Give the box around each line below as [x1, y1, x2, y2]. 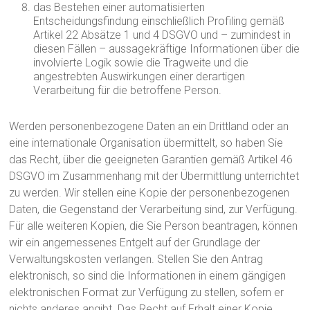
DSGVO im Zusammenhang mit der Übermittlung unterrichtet [9, 170, 300, 183]
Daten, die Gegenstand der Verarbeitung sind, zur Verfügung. [9, 203, 298, 216]
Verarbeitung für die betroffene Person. [33, 84, 222, 97]
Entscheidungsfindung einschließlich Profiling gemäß [33, 15, 285, 28]
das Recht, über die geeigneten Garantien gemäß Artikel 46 [9, 153, 293, 166]
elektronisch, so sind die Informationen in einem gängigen [9, 269, 286, 282]
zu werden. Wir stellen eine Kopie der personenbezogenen [9, 186, 290, 199]
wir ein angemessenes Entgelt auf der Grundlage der [9, 236, 261, 249]
